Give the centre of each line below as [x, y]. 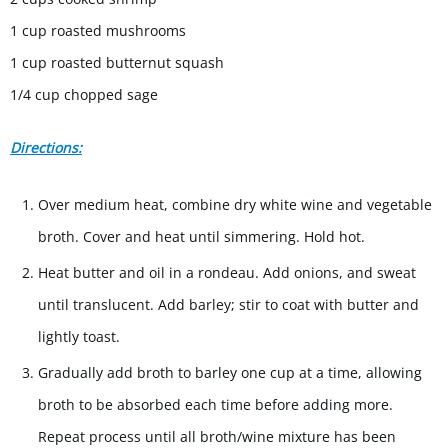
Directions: [46, 148]
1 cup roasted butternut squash [117, 63]
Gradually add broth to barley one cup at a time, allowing [230, 373]
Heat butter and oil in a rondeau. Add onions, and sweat [227, 273]
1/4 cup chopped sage [84, 95]
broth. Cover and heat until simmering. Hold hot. [201, 237]
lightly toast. [79, 337]
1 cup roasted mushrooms [98, 31]
